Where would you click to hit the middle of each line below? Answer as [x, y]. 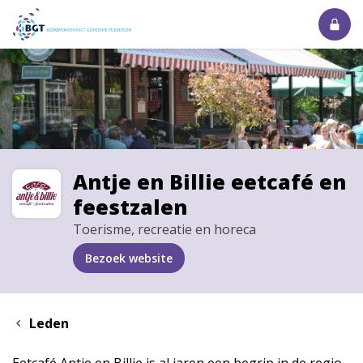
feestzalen [130, 207]
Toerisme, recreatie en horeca [164, 230]
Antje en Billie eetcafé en [209, 182]
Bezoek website [129, 258]
